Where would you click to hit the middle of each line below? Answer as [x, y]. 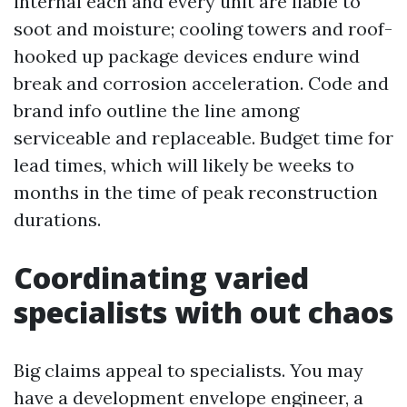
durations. [57, 219]
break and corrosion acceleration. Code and [201, 83]
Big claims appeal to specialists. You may [189, 370]
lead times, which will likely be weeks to [184, 165]
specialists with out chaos [203, 312]
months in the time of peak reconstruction [196, 192]
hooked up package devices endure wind [187, 56]
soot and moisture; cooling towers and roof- [203, 29]
